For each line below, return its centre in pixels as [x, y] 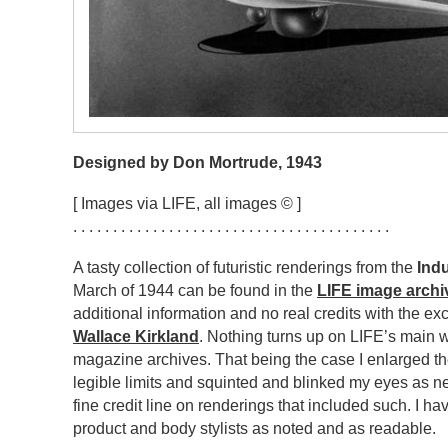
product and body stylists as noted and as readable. [254, 428]
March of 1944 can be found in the [195, 290]
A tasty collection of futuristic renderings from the [245, 267]
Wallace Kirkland [136, 336]
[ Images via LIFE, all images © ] [187, 203]
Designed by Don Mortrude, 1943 [197, 162]
